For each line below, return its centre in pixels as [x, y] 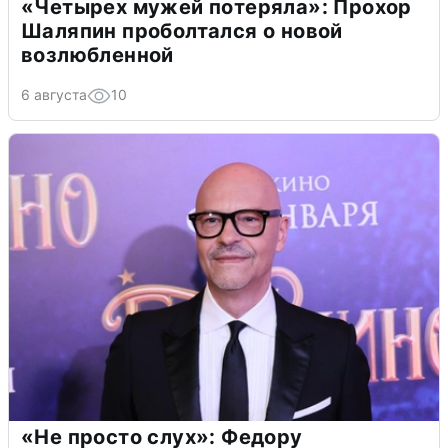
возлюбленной [97, 54]
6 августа [54, 94]
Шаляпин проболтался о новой [182, 30]
